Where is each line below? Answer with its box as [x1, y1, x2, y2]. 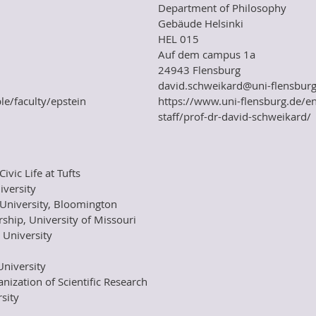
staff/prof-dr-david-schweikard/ [158, 109, 311, 123]
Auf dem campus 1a [158, 47, 255, 61]
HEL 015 [158, 32, 199, 46]
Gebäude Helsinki [158, 16, 243, 30]
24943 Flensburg [158, 63, 241, 77]
